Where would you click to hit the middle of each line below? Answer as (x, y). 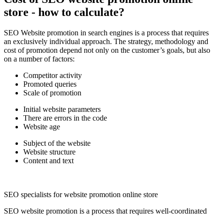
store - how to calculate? (64, 12)
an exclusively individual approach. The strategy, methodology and (106, 42)
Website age (42, 127)
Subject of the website (57, 143)
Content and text (48, 161)
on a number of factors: (39, 59)
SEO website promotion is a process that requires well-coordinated (105, 211)
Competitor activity (53, 76)
